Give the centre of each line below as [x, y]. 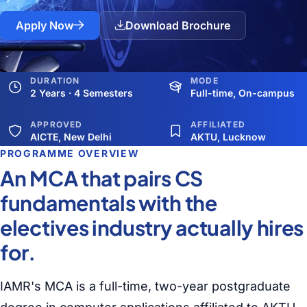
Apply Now [45, 25]
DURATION [55, 81]
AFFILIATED [218, 124]
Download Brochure [178, 25]
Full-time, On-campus [243, 93]
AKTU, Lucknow [228, 137]
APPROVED [57, 124]
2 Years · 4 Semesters [82, 93]
